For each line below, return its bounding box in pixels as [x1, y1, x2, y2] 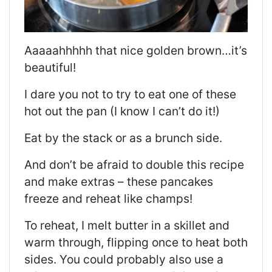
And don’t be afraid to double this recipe [24, 157, 244, 172]
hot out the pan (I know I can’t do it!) [24, 104, 220, 119]
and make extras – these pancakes [24, 174, 213, 189]
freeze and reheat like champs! [24, 191, 192, 206]
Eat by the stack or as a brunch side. [24, 131, 222, 146]
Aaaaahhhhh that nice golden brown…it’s [24, 43, 247, 58]
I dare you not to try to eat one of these [24, 87, 236, 102]
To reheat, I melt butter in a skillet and [24, 218, 229, 233]
